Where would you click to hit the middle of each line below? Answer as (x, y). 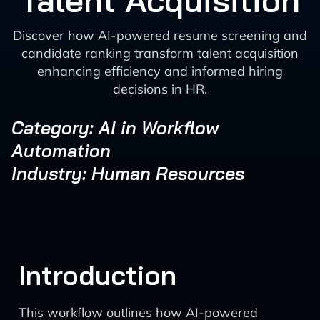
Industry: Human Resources (128, 173)
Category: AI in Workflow (115, 127)
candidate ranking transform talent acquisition (160, 53)
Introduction (97, 275)
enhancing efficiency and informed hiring (160, 71)
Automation (61, 150)
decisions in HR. (160, 89)
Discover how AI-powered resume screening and (160, 35)
